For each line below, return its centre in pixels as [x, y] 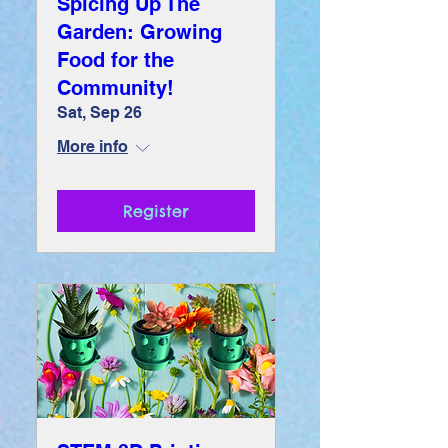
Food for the [115, 59]
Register [156, 210]
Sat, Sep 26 [99, 112]
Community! [115, 87]
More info [92, 146]
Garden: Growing [139, 31]
